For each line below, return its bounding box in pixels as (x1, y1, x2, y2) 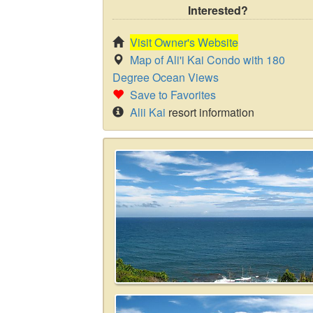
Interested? (188, 2, 248, 18)
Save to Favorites (130, 87, 216, 103)
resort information (166, 104, 254, 120)
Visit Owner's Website (130, 34, 238, 50)
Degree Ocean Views (112, 69, 219, 85)
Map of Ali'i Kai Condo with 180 (130, 52, 285, 68)
